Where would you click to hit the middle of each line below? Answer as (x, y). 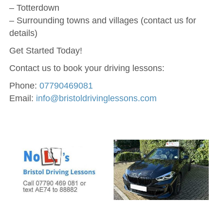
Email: (21, 99)
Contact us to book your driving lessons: (87, 68)
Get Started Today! (45, 51)
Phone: (24, 86)
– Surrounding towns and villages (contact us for (102, 21)
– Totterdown (34, 8)
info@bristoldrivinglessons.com (95, 99)
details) (23, 33)
